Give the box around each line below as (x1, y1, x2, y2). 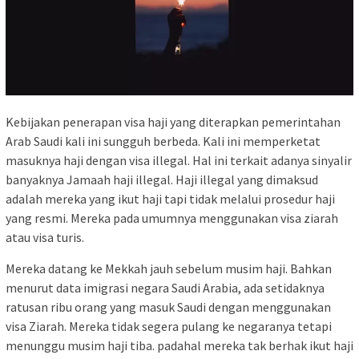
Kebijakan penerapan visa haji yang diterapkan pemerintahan (6, 114, 341, 131)
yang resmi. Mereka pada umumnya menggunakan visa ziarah (6, 210, 338, 227)
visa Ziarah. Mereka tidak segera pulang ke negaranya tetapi (6, 318, 332, 335)
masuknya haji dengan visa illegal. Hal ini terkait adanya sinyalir (6, 152, 352, 169)
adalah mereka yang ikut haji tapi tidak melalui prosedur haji (6, 191, 335, 208)
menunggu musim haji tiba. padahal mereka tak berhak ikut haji (6, 337, 353, 354)
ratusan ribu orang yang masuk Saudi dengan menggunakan (6, 299, 331, 316)
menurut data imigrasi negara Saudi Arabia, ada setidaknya (6, 280, 325, 296)
